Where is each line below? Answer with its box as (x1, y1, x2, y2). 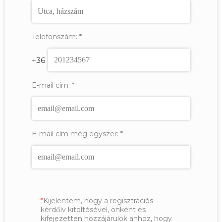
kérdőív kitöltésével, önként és (41, 205, 146, 215)
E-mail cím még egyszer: (32, 129, 118, 139)
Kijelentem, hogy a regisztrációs (43, 196, 153, 206)
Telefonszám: (32, 32, 77, 42)
